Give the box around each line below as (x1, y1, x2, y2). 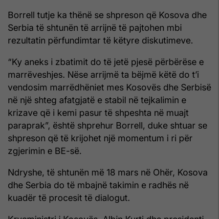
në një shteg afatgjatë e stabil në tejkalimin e (8, 94, 186, 105)
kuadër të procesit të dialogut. (8, 192, 130, 203)
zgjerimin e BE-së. (8, 145, 82, 156)
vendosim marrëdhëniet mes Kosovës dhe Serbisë (8, 82, 211, 92)
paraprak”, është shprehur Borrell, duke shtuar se (8, 120, 207, 131)
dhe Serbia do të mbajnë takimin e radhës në (8, 179, 189, 190)
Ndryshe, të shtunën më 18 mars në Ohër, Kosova (8, 167, 208, 177)
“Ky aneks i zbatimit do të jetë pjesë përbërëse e (8, 56, 204, 67)
